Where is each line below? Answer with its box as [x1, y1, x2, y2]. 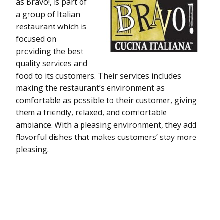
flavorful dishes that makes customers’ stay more [16, 131, 196, 142]
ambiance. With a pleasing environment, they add [16, 119, 196, 130]
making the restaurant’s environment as [16, 82, 165, 93]
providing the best [16, 45, 83, 56]
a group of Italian [16, 8, 80, 20]
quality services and [16, 57, 87, 69]
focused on [16, 33, 56, 44]
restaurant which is [16, 21, 86, 32]
